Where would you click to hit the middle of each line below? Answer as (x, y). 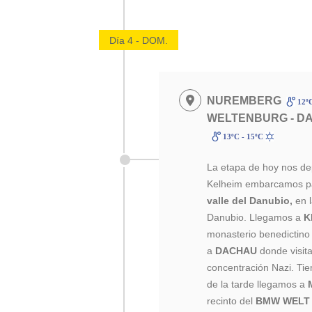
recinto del (232, 301)
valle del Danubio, (250, 201)
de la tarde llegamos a (258, 284)
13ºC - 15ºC (243, 136)
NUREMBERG (244, 101)
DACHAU (236, 251)
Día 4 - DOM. (139, 40)
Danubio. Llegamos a (256, 217)
